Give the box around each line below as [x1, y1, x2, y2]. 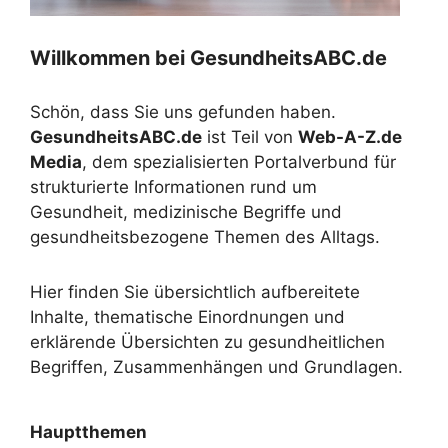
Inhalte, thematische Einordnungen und [30, 307, 345, 328]
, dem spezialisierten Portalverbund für [82, 152, 396, 173]
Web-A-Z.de [298, 127, 402, 148]
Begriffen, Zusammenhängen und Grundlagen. [30, 357, 403, 378]
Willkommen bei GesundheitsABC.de [30, 46, 387, 71]
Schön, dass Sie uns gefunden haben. [30, 102, 336, 123]
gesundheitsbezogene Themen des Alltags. [30, 227, 380, 248]
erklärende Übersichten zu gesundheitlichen [30, 332, 385, 353]
